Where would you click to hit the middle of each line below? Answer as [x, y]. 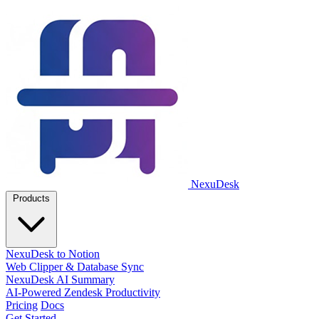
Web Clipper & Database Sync [75, 267]
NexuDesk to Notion [53, 254]
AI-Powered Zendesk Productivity [83, 292]
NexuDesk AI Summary [60, 279]
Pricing [22, 305]
